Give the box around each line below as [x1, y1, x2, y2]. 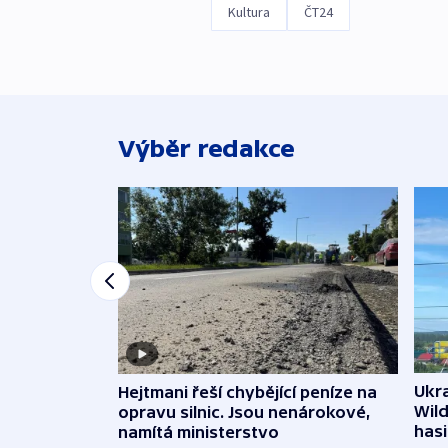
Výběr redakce [118, 135, 295, 163]
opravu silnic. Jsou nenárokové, [118, 402, 371, 421]
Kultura [227, 3, 270, 22]
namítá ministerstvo [118, 422, 279, 441]
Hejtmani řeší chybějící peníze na [118, 382, 377, 401]
